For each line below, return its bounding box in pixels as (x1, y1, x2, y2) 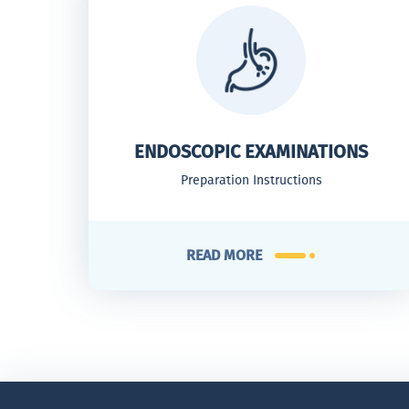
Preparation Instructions (180, 173, 322, 188)
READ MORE (185, 246, 262, 264)
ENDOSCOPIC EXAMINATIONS (134, 141, 369, 163)
